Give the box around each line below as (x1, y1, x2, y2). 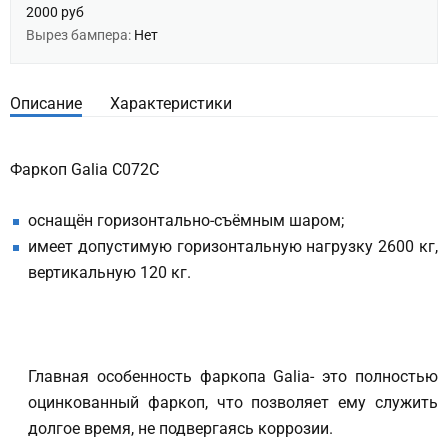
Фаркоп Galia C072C (10, 160, 159, 179)
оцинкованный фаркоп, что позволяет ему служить (28, 393, 438, 412)
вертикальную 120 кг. (28, 263, 191, 282)
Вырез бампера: (26, 27, 134, 43)
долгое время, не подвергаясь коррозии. (28, 419, 333, 438)
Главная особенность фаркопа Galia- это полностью (28, 367, 438, 386)
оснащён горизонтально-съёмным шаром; (28, 211, 344, 230)
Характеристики (110, 94, 232, 113)
